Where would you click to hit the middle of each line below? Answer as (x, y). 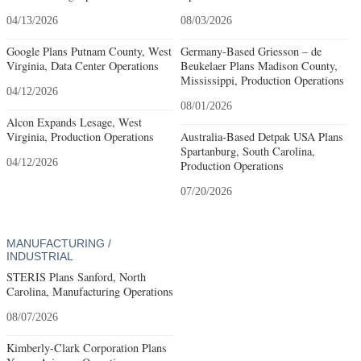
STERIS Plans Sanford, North (76, 277)
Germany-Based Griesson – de (251, 51)
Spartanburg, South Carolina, (247, 151)
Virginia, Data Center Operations (83, 65)
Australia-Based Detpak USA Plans (261, 136)
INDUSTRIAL (40, 256)
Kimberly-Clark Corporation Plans (87, 348)
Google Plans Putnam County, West (89, 51)
